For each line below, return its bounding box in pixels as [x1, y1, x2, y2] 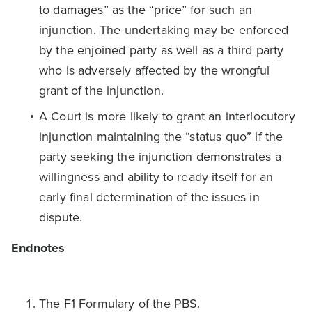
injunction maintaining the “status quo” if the [39, 127, 283, 146]
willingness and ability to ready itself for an [39, 168, 274, 186]
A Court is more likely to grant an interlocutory [39, 107, 295, 125]
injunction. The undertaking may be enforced [39, 21, 288, 39]
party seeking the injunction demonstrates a [39, 148, 281, 166]
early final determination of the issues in [39, 188, 260, 206]
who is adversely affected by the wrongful [39, 61, 270, 79]
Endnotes [11, 239, 65, 257]
